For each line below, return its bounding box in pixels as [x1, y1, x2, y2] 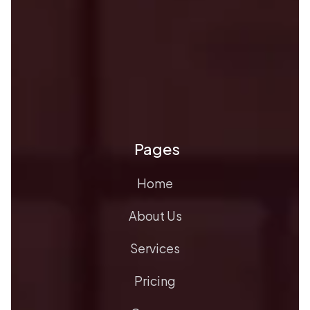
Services [130, 240, 180, 257]
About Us [128, 208, 182, 224]
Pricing [134, 273, 176, 289]
